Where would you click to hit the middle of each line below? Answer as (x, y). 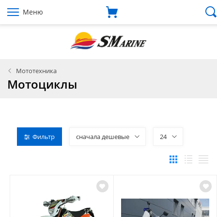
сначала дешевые (103, 137)
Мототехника (36, 71)
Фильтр (44, 137)
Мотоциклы (42, 84)
